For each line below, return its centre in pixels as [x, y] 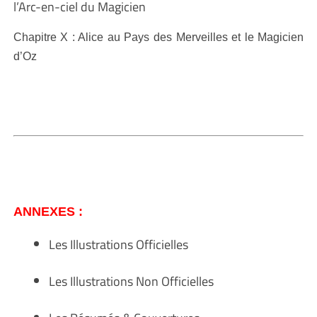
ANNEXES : [48, 211]
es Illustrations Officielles [121, 244]
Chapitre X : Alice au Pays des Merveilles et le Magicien [158, 37]
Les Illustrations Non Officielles [131, 281]
